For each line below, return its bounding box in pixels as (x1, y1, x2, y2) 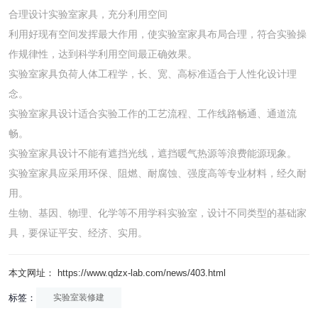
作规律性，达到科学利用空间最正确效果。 (9, 48, 197, 60)
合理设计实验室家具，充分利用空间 (9, 9, 168, 20)
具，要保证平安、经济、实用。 (9, 227, 148, 238)
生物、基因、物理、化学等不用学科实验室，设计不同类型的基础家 (9, 207, 307, 219)
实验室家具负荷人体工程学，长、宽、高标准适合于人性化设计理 (9, 68, 297, 79)
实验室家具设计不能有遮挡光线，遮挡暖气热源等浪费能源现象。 (9, 148, 297, 159)
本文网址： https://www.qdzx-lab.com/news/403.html (9, 268, 226, 278)
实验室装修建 (53, 292, 104, 302)
